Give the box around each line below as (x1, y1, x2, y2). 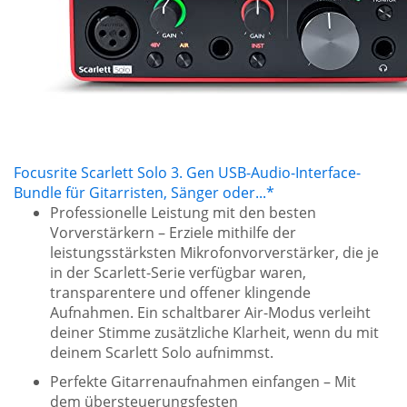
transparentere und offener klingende (50, 283, 311, 303)
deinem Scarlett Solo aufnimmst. (50, 342, 273, 362)
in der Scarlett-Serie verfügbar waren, (50, 263, 306, 283)
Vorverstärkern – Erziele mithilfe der (50, 223, 296, 243)
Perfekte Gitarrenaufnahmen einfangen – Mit (50, 372, 356, 392)
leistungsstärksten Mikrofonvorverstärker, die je (50, 243, 379, 263)
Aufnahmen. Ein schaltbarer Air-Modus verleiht (50, 303, 371, 323)
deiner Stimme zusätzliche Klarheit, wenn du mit (50, 323, 379, 342)
